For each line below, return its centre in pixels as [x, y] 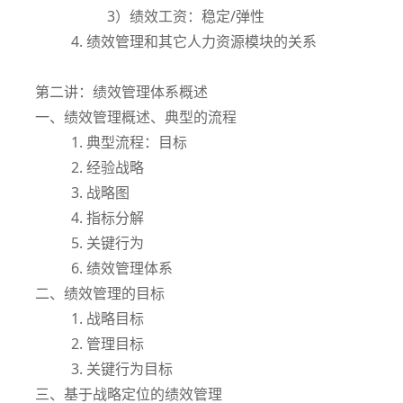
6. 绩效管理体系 [122, 268]
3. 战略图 [100, 192]
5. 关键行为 [107, 242]
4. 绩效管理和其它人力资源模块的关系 [194, 41]
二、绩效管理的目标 [100, 293]
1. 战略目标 [107, 318]
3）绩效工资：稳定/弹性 [186, 16]
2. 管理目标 [107, 343]
